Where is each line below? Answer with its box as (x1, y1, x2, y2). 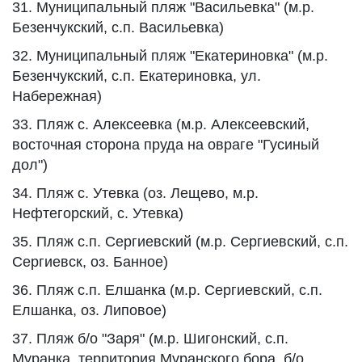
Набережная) (12, 88, 102, 104)
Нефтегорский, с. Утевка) (12, 205, 183, 221)
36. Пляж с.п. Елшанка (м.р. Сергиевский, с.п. (12, 282, 322, 298)
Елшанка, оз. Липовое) (12, 302, 166, 318)
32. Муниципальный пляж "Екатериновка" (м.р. (12, 48, 328, 64)
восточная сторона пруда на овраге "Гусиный (12, 137, 319, 153)
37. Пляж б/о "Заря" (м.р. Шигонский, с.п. (12, 330, 288, 347)
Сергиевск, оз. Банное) (12, 254, 168, 270)
